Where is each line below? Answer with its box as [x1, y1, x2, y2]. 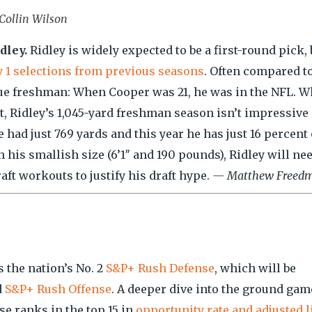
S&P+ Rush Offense [5, 282, 111, 296]
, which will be [214, 261, 296, 275]
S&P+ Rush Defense [106, 261, 214, 275]
